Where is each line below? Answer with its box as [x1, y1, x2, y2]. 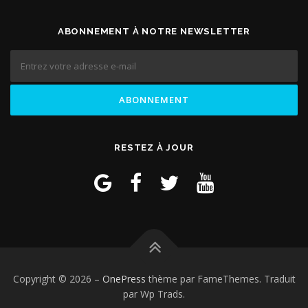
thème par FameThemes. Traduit [145, 272, 296, 286]
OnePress [102, 272, 146, 286]
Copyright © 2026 [12, 272, 94, 286]
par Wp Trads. [123, 287, 185, 301]
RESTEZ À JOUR [114, 142, 194, 153]
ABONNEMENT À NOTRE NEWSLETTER [57, 26, 251, 37]
